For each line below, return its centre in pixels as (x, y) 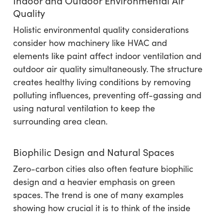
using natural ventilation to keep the (84, 108)
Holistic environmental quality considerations (101, 30)
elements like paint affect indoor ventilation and (107, 56)
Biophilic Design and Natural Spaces (93, 152)
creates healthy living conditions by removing (102, 82)
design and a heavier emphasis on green (94, 182)
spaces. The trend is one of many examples (98, 195)
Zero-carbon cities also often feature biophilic (103, 169)
